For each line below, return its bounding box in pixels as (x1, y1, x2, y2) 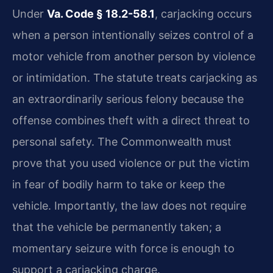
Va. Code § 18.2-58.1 (47, 7, 155, 20)
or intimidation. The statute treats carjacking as (12, 71, 257, 84)
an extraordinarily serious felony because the (12, 92, 244, 105)
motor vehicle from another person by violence (12, 49, 255, 63)
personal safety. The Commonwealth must (12, 135, 232, 148)
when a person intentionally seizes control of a (12, 28, 253, 41)
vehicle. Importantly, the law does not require (12, 199, 246, 212)
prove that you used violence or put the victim (12, 156, 250, 169)
